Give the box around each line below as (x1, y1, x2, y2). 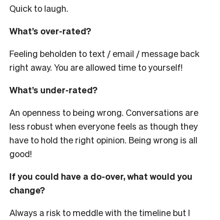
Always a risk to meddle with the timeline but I (9, 207, 190, 219)
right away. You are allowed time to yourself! (9, 61, 185, 73)
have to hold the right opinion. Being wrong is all (9, 134, 197, 146)
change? (9, 184, 45, 196)
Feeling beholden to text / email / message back (9, 48, 199, 59)
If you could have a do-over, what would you (9, 170, 192, 182)
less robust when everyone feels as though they (9, 120, 198, 132)
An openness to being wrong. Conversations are (9, 107, 198, 118)
